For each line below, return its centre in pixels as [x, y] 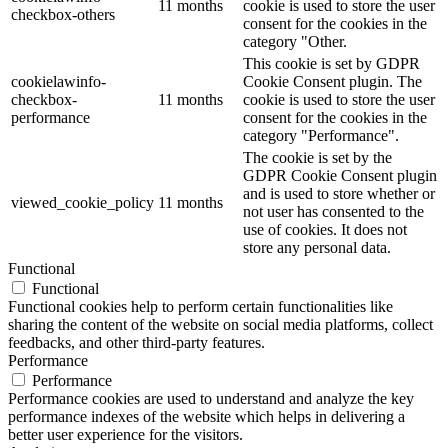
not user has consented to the [333, 212]
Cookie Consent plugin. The [332, 82]
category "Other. [295, 42]
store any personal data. [317, 248]
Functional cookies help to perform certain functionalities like [200, 307]
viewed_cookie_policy [82, 203]
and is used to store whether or [339, 194]
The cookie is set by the [317, 158]
